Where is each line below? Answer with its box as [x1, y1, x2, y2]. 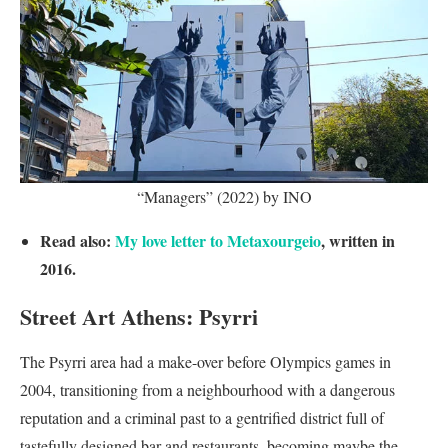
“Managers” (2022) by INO [136, 186, 312, 208]
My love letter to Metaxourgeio [115, 229, 321, 253]
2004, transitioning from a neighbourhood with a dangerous [20, 379, 395, 401]
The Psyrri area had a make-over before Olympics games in [20, 351, 391, 373]
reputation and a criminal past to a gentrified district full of [20, 407, 384, 429]
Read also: [40, 229, 115, 253]
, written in [321, 229, 395, 253]
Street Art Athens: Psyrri [20, 300, 258, 334]
